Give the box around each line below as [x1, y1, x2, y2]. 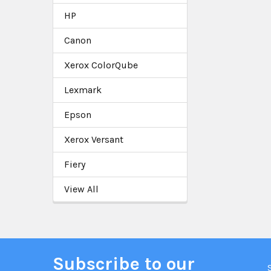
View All [64, 183, 99, 195]
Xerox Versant [64, 133, 123, 145]
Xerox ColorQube [64, 59, 138, 71]
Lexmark [64, 83, 102, 96]
